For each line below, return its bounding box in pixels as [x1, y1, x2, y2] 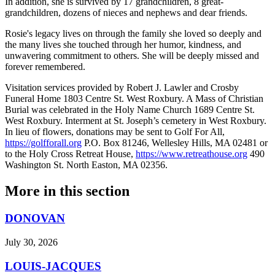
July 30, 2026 [5, 236, 58, 247]
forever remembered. [5, 61, 85, 72]
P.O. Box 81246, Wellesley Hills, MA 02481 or [82, 137, 268, 149]
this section [60, 183, 130, 199]
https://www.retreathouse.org [136, 149, 247, 160]
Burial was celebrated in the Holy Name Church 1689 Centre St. [5, 104, 255, 115]
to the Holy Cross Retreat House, [5, 149, 136, 160]
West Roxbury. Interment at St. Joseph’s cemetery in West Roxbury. [5, 115, 266, 126]
